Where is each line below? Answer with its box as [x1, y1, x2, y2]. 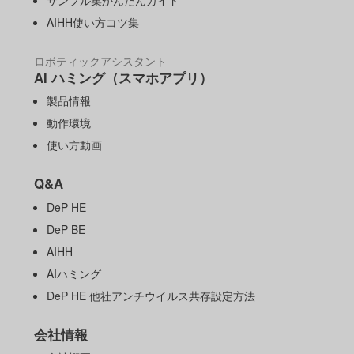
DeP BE [47, 220, 86, 237]
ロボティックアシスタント [33, 52, 167, 69]
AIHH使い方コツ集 [47, 13, 140, 30]
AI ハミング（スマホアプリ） [33, 67, 213, 87]
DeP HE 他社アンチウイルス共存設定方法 [47, 287, 256, 303]
